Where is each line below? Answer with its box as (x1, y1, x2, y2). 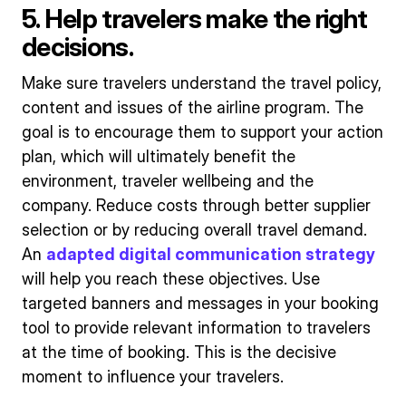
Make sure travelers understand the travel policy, (22, 73, 382, 93)
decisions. (22, 30, 133, 63)
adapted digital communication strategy (46, 245, 375, 265)
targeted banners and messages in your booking (22, 294, 379, 314)
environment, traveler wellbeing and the (22, 171, 314, 191)
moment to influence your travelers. (22, 367, 284, 387)
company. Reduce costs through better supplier (22, 196, 371, 216)
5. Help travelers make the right (22, 2, 368, 34)
